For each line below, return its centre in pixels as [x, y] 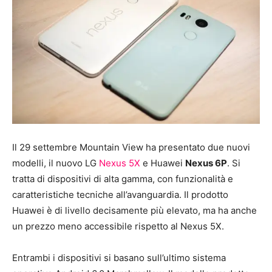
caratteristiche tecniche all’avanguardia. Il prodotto [120, 194]
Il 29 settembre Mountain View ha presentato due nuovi [131, 147]
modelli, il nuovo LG [56, 163]
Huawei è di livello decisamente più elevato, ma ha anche [134, 210]
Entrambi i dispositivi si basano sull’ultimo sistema [119, 257]
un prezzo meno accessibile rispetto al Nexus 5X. [118, 226]
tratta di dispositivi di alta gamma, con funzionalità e [123, 178]
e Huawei [163, 163]
